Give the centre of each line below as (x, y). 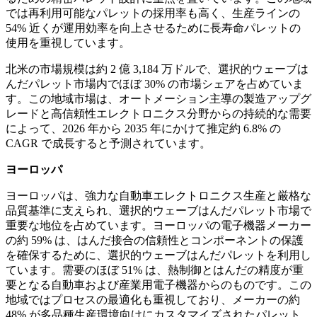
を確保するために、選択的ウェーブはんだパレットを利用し (158, 255)
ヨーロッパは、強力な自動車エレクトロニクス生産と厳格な (158, 196)
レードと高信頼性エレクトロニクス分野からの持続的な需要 (158, 114)
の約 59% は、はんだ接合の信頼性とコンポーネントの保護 (155, 241)
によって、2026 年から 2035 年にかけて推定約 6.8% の (143, 129)
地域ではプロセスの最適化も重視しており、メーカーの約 (153, 300)
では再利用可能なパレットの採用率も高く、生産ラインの (153, 13)
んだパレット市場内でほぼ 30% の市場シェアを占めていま (155, 84)
